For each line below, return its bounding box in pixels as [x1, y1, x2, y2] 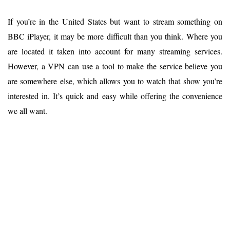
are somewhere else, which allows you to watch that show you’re [8, 75, 222, 86]
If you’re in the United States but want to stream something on [8, 15, 222, 27]
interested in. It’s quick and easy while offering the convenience [8, 90, 222, 101]
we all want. [8, 105, 47, 116]
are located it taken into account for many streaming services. [8, 45, 222, 56]
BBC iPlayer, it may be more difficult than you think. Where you [8, 30, 222, 42]
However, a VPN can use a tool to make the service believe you [8, 60, 222, 71]
